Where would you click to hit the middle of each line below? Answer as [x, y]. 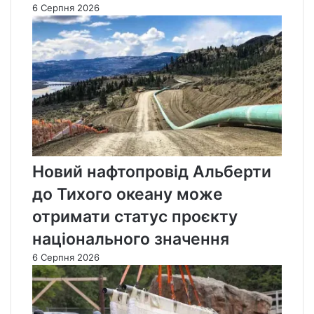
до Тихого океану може [128, 194]
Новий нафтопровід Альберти [152, 171]
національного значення [131, 239]
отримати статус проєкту [135, 216]
